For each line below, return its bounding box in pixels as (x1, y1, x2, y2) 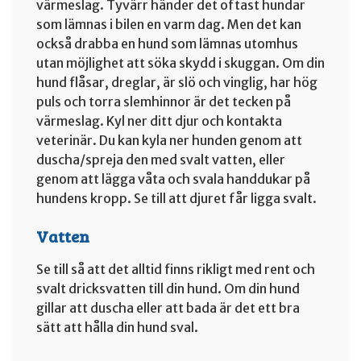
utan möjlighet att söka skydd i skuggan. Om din (36, 55, 325, 71)
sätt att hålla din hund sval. (36, 319, 198, 335)
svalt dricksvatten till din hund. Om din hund (36, 280, 300, 297)
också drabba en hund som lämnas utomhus (36, 35, 298, 52)
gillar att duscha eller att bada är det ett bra (36, 300, 300, 316)
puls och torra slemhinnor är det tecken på (36, 93, 291, 110)
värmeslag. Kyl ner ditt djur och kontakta (36, 113, 282, 129)
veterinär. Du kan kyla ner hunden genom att (36, 132, 302, 148)
